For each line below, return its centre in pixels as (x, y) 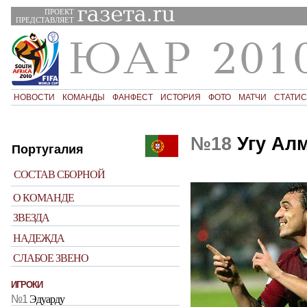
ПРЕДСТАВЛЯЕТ (45, 20)
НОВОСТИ (34, 97)
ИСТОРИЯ (180, 97)
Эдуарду (47, 299)
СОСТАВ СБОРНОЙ (60, 174)
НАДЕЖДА (39, 238)
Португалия (48, 149)
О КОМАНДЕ (44, 197)
